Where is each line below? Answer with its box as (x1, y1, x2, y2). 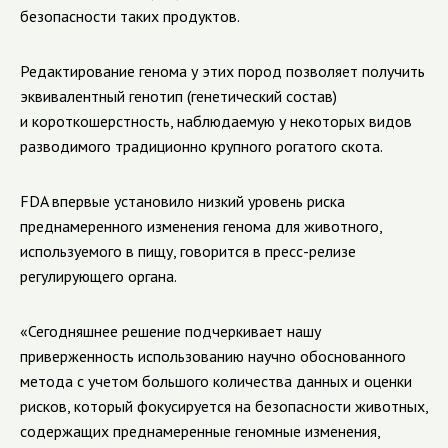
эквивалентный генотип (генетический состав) (20, 86, 337, 106)
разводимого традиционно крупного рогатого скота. (20, 136, 383, 156)
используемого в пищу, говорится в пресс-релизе (20, 241, 356, 261)
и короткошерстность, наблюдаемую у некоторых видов (20, 111, 412, 131)
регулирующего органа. (20, 266, 177, 286)
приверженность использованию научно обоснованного (20, 346, 406, 366)
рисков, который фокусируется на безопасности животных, (20, 396, 428, 416)
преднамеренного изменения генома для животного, (20, 216, 382, 236)
